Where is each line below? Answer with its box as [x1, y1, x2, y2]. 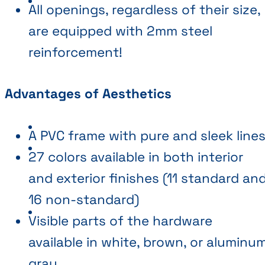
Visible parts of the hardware [28, 212, 212, 230]
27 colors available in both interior [28, 148, 243, 166]
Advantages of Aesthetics [5, 85, 172, 103]
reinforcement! [28, 43, 122, 61]
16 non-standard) [28, 190, 139, 208]
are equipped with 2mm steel [28, 22, 212, 40]
